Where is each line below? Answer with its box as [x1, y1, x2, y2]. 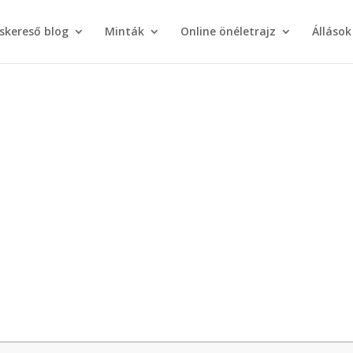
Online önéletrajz [180, 24, 276, 39]
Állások [311, 24, 351, 39]
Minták [104, 24, 144, 39]
